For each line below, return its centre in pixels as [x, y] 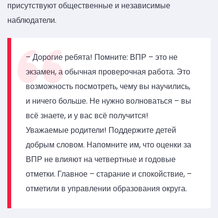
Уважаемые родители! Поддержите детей [101, 130]
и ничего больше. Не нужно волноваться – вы [109, 101]
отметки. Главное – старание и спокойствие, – [109, 174]
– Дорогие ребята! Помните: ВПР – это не [102, 57]
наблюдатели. [32, 20]
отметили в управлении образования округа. [106, 189]
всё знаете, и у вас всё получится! [87, 116]
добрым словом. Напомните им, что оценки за [109, 145]
